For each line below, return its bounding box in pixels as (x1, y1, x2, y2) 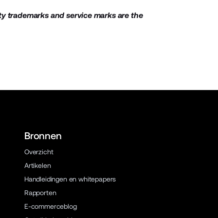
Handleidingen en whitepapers (24, 175, 116, 183)
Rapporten (24, 189, 56, 197)
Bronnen (24, 130, 62, 142)
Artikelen (24, 162, 51, 169)
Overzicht (24, 148, 54, 156)
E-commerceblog (24, 202, 77, 210)
